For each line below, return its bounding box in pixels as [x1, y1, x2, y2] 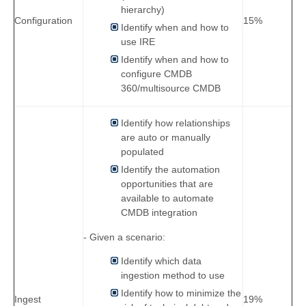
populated [121, 146, 164, 158]
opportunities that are [121, 178, 213, 190]
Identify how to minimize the [121, 288, 241, 299]
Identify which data [121, 255, 201, 267]
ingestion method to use [121, 270, 225, 281]
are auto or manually [121, 132, 210, 143]
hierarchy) [121, 4, 165, 16]
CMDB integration [121, 207, 197, 219]
